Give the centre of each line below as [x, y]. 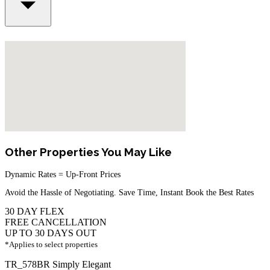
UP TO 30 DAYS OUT [51, 233]
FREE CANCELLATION [56, 222]
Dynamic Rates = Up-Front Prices [63, 174]
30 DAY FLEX [35, 211]
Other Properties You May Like [88, 152]
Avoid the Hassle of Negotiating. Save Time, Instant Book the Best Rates [129, 192]
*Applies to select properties [51, 244]
